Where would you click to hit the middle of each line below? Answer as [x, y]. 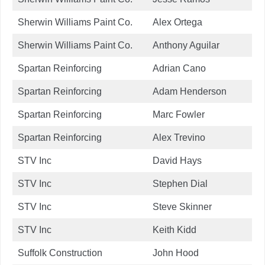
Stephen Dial [180, 183]
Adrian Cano [179, 68]
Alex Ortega [177, 22]
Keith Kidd [174, 230]
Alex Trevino [179, 137]
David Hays [177, 160]
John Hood [176, 253]
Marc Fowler [179, 114]
